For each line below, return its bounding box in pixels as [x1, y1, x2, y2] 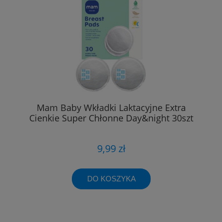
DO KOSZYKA [87, 174, 136, 183]
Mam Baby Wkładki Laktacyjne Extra [36, 102, 186, 114]
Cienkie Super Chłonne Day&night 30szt [29, 112, 193, 124]
